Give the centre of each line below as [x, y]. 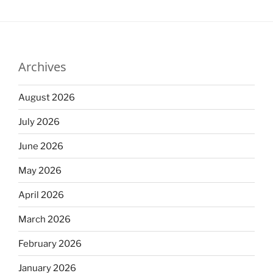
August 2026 [47, 97]
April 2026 [41, 195]
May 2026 [40, 170]
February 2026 [50, 243]
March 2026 [44, 219]
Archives [42, 67]
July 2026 [39, 122]
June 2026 [41, 146]
